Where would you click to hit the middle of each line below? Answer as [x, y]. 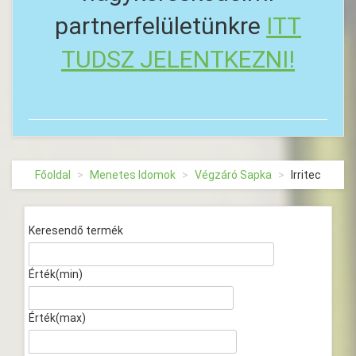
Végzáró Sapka [233, 175]
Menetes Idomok [133, 175]
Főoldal [53, 175]
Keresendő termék [76, 230]
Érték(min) [56, 274]
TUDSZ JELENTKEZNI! [178, 59]
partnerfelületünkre [161, 26]
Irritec [306, 175]
